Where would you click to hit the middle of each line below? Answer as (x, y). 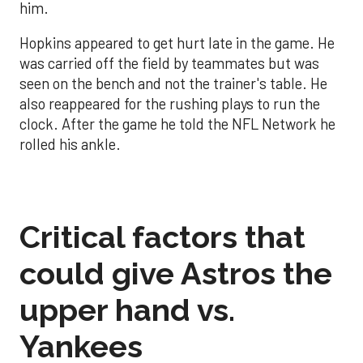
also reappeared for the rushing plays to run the (170, 104)
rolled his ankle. (70, 145)
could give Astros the (176, 273)
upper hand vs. (127, 310)
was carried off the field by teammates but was (169, 64)
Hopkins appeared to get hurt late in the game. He (177, 43)
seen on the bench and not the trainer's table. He (173, 84)
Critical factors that (162, 237)
